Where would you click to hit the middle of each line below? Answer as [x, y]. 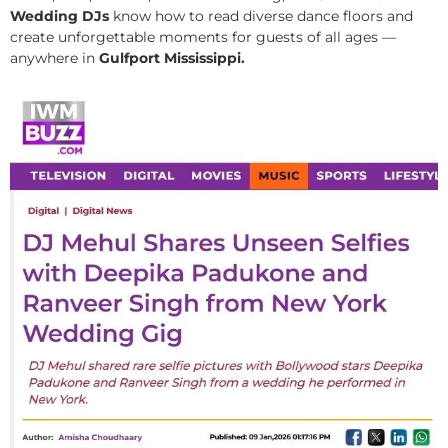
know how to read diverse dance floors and [261, 15]
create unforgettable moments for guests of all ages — [203, 36]
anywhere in [54, 57]
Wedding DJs [59, 15]
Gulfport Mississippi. [172, 57]
